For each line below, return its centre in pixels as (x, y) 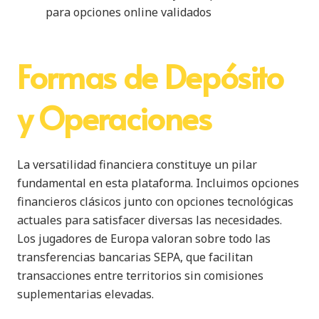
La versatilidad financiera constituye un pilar (137, 164)
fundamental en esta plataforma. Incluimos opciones (158, 183)
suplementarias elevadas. (85, 294)
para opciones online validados (129, 12)
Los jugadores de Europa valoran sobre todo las (144, 238)
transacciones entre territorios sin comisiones (140, 275)
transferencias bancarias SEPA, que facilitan (135, 257)
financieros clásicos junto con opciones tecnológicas (155, 201)
